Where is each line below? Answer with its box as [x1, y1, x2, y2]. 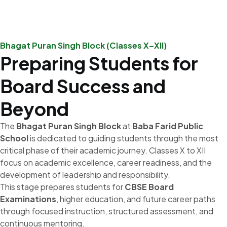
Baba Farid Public [132, 121, 203, 131]
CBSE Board [125, 181, 174, 192]
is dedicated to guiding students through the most [28, 133, 218, 143]
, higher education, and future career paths [56, 194, 215, 204]
